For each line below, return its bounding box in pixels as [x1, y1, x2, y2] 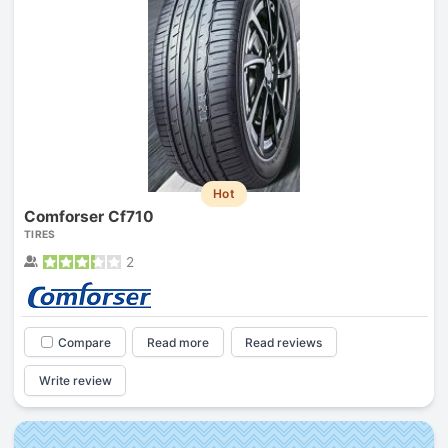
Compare [57, 334, 111, 350]
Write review [38, 373, 112, 389]
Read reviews [245, 334, 323, 350]
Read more [147, 334, 210, 350]
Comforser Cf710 [23, 206, 154, 226]
